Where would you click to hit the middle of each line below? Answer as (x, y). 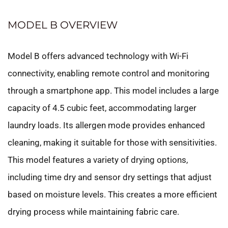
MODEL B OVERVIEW (63, 25)
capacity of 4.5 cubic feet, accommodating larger (102, 108)
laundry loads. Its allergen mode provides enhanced (106, 125)
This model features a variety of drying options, (98, 160)
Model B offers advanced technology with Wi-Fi (98, 56)
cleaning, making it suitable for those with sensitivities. (112, 142)
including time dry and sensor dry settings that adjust (110, 177)
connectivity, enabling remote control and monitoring (109, 73)
